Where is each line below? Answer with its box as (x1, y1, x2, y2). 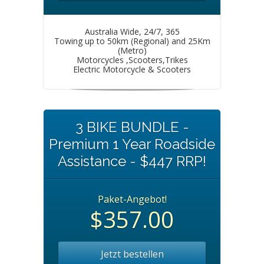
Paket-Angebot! (97, 193, 167, 206)
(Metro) (117, 45, 147, 56)
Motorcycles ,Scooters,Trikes (76, 54, 188, 65)
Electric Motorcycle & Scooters (73, 64, 191, 75)
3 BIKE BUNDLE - (75, 118, 189, 136)
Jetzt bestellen (100, 247, 164, 260)
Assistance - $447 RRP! (58, 153, 206, 170)
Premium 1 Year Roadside (49, 136, 215, 153)
